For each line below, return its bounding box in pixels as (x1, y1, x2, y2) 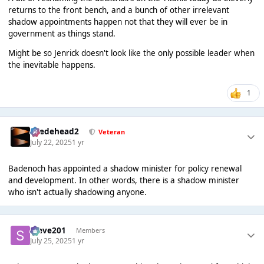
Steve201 (30, 225, 67, 236)
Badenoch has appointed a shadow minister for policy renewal (8, 163, 242, 174)
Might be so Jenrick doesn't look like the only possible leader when (8, 48, 255, 59)
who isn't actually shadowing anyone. (8, 186, 147, 197)
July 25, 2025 (30, 236, 72, 246)
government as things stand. (8, 28, 115, 39)
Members (75, 226, 105, 235)
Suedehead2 (30, 126, 80, 137)
